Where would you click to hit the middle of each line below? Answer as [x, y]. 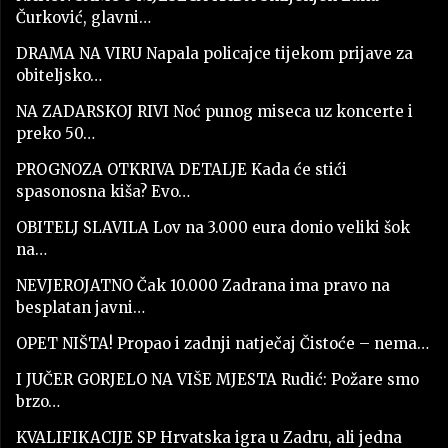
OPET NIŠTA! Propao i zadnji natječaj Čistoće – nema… [222, 344]
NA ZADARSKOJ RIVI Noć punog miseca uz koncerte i [214, 112]
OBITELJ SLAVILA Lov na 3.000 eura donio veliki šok [213, 228]
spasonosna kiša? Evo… [103, 192]
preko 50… [55, 134]
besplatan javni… [80, 308]
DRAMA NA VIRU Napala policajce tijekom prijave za [214, 54]
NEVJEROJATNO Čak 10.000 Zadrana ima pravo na [203, 286]
